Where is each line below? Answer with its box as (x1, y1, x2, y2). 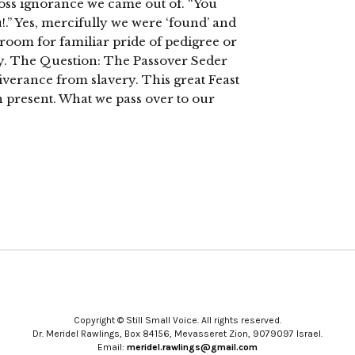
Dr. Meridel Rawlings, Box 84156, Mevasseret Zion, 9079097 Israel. (32, 327, 323, 339)
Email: (97, 341, 127, 353)
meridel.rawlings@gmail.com (127, 341, 258, 353)
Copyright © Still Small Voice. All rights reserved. (74, 314, 281, 326)
